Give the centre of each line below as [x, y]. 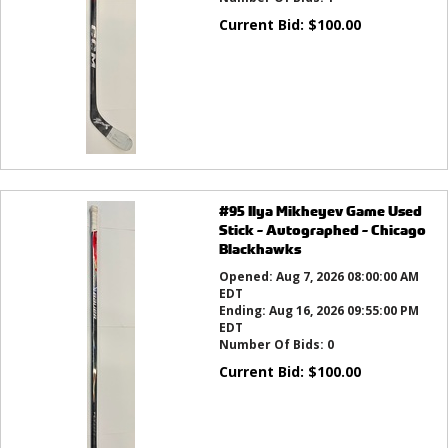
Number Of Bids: [272, 344]
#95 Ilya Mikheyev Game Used [320, 210]
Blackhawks [259, 248]
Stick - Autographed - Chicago [322, 229]
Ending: [243, 310]
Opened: [247, 276]
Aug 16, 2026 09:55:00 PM [343, 310]
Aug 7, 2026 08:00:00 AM [347, 276]
